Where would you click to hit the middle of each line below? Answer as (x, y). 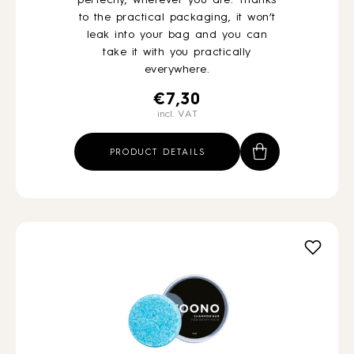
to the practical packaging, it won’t (177, 17)
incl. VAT (177, 115)
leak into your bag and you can (177, 35)
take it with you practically (177, 52)
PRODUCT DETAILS (157, 153)
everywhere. (177, 70)
